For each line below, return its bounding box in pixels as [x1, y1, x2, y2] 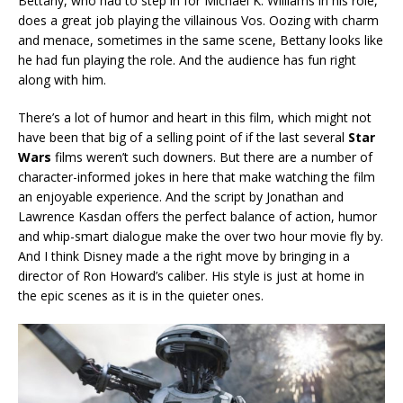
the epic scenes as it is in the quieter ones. [18, 286, 264, 304]
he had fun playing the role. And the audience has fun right [18, 50, 356, 68]
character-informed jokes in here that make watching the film [18, 167, 375, 185]
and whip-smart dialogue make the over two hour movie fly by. [18, 227, 383, 245]
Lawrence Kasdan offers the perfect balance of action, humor [18, 207, 377, 225]
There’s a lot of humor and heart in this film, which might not [18, 108, 372, 126]
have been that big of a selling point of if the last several [18, 128, 348, 146]
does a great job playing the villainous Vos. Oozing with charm [18, 11, 379, 29]
